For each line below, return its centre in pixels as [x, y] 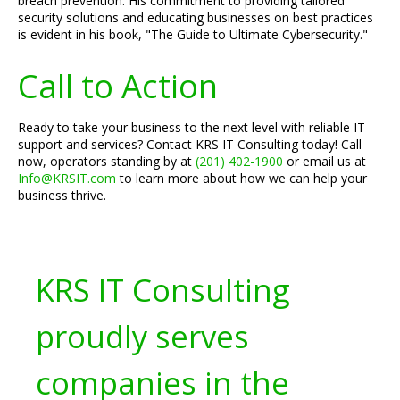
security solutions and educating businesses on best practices [196, 17]
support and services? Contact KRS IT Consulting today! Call [190, 144]
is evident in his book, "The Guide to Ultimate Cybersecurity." [193, 34]
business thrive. [62, 195]
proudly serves [142, 336]
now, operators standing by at [107, 161]
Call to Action [118, 86]
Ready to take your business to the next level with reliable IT [192, 127]
